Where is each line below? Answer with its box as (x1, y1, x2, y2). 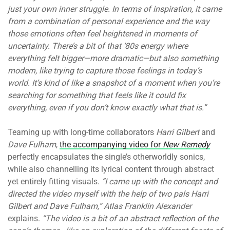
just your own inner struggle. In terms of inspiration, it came (8, 4, 222, 14)
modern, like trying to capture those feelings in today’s (8, 66, 202, 76)
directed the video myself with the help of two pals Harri (8, 189, 208, 199)
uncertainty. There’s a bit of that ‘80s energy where (8, 41, 188, 51)
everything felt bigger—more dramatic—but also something (8, 53, 219, 64)
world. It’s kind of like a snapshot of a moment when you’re (8, 78, 220, 88)
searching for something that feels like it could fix (8, 90, 186, 101)
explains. (8, 214, 40, 224)
